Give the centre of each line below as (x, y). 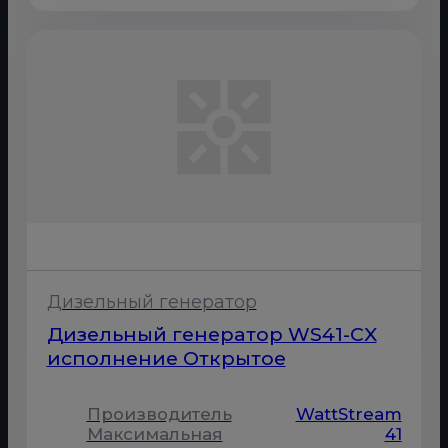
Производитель (159, 413)
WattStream (348, 413)
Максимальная (154, 433)
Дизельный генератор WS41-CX (211, 334)
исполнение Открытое (166, 358)
